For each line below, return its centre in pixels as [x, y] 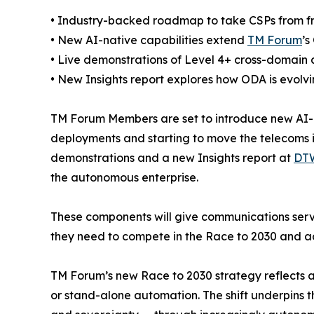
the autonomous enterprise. [124, 177]
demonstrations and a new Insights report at [172, 157]
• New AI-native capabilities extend [149, 40]
